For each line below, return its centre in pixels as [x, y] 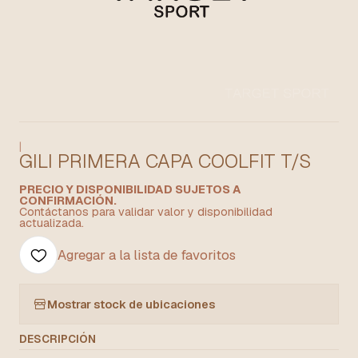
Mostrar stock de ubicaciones [131, 304]
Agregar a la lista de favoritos [147, 255]
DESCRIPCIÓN [58, 339]
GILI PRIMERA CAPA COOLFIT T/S [165, 161]
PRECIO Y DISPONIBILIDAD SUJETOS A [130, 189]
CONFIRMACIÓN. [68, 201]
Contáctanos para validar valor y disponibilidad [146, 212]
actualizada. [52, 223]
